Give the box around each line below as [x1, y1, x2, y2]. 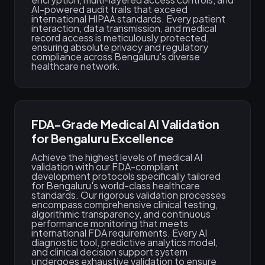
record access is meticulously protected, [31, 31, 209, 44]
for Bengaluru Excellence [31, 131, 174, 146]
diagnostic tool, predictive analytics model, [31, 236, 218, 248]
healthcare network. [31, 60, 120, 72]
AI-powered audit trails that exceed [31, 3, 188, 15]
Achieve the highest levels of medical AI [31, 151, 202, 163]
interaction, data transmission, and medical [31, 22, 216, 34]
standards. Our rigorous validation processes [31, 189, 226, 201]
